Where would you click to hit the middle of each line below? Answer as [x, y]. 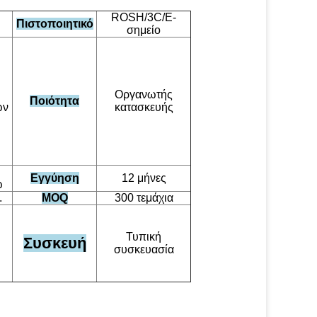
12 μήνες [144, 178]
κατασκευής [144, 107]
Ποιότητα [54, 101]
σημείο [144, 30]
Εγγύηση [54, 178]
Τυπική [144, 237]
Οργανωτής [144, 94]
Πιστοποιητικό [54, 24]
